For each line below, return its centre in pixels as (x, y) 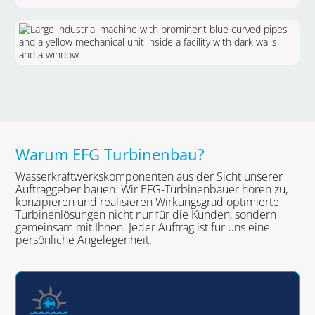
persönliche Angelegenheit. (84, 240)
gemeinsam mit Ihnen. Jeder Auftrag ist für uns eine (143, 227)
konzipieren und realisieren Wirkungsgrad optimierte (148, 202)
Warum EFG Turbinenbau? (110, 154)
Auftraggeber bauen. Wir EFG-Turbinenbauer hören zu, (152, 189)
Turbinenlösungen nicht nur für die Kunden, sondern (146, 214)
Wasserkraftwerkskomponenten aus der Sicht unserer (149, 176)
